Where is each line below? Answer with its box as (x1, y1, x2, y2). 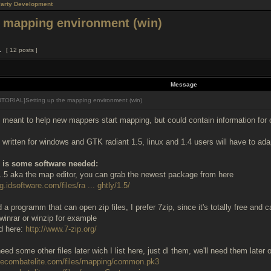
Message (171, 81, 197, 88)
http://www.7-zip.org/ (25, 224, 97, 233)
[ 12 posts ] (4, 47, 39, 53)
